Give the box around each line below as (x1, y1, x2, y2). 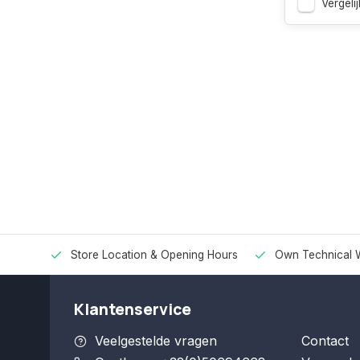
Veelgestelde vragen (95, 333, 217, 350)
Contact (301, 333, 349, 350)
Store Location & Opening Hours (71, 248, 238, 262)
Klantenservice (74, 299, 191, 321)
